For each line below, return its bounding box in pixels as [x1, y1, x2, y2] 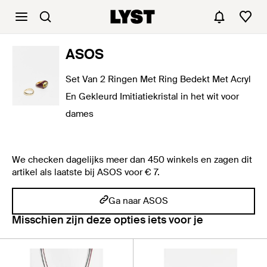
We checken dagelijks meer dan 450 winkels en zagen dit [12, 154, 252, 166]
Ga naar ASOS [108, 195, 168, 207]
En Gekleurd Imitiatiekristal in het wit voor [66, 91, 239, 103]
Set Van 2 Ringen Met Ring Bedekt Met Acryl [66, 73, 251, 85]
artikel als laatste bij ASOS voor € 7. [12, 166, 160, 178]
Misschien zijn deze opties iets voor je [12, 213, 203, 227]
